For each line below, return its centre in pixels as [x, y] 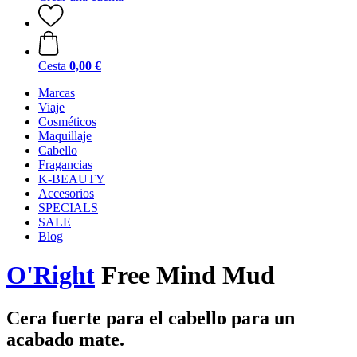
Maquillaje [65, 136]
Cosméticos [67, 122]
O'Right [51, 275]
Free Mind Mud [185, 275]
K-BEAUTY [72, 179]
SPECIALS [68, 208]
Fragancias [65, 165]
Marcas [57, 93]
